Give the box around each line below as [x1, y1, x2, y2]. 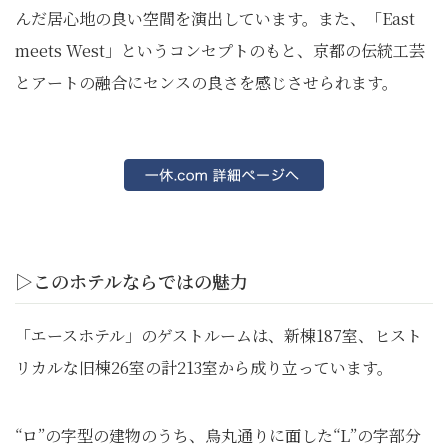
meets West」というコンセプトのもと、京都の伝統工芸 [15, 38, 425, 62]
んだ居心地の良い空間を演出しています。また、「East [15, 6, 415, 30]
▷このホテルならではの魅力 [15, 267, 248, 294]
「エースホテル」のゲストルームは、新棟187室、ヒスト [15, 323, 422, 347]
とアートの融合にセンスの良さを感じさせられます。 [15, 70, 398, 94]
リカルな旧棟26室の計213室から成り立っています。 [15, 355, 393, 379]
